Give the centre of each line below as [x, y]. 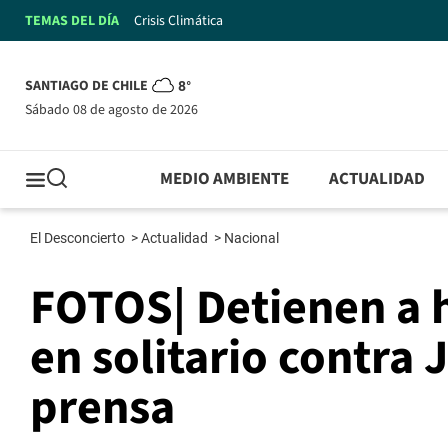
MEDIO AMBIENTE [225, 179]
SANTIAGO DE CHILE [86, 86]
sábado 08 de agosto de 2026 [115, 109]
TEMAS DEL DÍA [72, 20]
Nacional [253, 238]
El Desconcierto [79, 238]
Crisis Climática [178, 20]
